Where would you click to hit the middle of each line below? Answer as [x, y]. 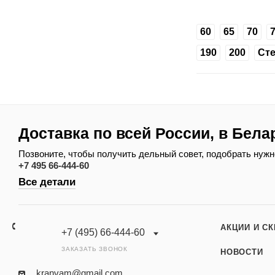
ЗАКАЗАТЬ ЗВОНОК [95, 249]
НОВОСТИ [242, 252]
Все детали [47, 182]
